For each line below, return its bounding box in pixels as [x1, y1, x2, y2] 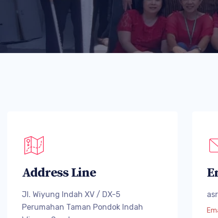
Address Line [22, 165, 96, 181]
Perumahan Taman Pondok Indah [22, 202, 143, 212]
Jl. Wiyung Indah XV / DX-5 [22, 190, 120, 199]
